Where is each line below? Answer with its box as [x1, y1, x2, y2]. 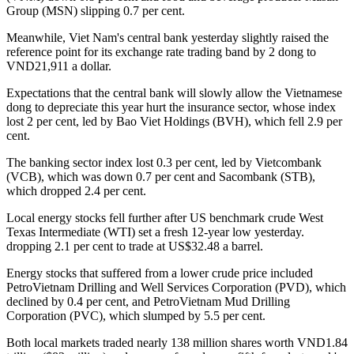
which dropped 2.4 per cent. [6, 184, 146, 198]
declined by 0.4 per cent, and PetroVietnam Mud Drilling [6, 295, 290, 309]
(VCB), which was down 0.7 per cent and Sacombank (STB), [6, 170, 315, 184]
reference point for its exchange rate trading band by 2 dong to [6, 45, 316, 59]
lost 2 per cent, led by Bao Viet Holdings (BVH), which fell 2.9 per [6, 115, 342, 129]
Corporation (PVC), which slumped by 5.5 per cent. [6, 309, 265, 323]
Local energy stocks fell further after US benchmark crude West [6, 211, 323, 225]
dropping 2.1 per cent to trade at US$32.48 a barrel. [6, 239, 263, 254]
